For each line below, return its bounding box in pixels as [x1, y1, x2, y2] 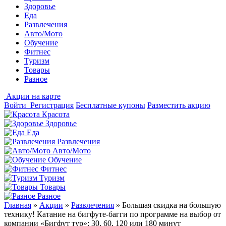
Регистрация [30, 101, 74, 109]
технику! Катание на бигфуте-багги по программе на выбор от [4, 210, 221, 218]
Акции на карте [6, 92, 61, 100]
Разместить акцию [147, 101, 210, 109]
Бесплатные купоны [76, 101, 145, 109]
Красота [42, 110, 70, 119]
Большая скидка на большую [122, 201, 221, 209]
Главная [4, 201, 31, 209]
